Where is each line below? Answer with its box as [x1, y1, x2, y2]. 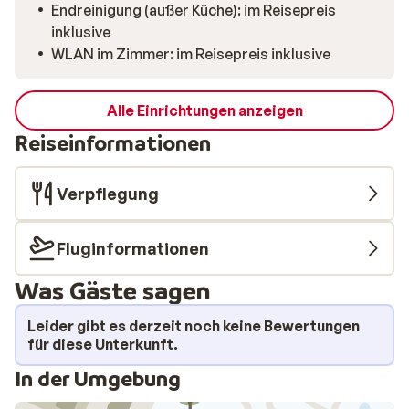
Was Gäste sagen [15, 275, 211, 305]
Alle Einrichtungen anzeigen [106, 101, 303, 120]
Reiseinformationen [15, 130, 211, 156]
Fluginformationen [57, 238, 209, 258]
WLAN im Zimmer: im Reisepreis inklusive [51, 45, 330, 63]
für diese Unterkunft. [27, 335, 178, 353]
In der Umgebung [15, 365, 181, 392]
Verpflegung [57, 184, 159, 204]
